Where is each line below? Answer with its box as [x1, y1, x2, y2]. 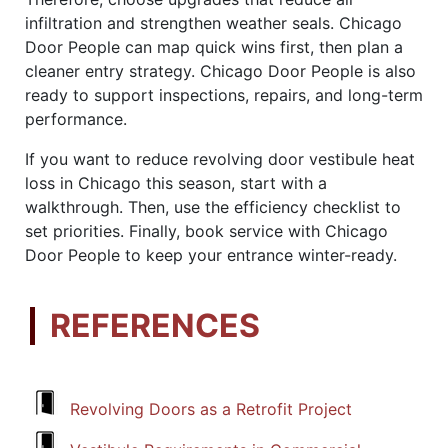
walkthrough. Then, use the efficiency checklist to [25, 196, 401, 217]
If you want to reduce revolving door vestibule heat [25, 148, 415, 169]
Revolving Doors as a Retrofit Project [70, 398, 352, 419]
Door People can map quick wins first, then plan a [25, 36, 403, 57]
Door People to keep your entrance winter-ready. [25, 244, 397, 265]
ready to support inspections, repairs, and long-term [25, 84, 423, 105]
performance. [25, 108, 127, 129]
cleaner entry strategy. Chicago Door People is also [25, 60, 416, 81]
